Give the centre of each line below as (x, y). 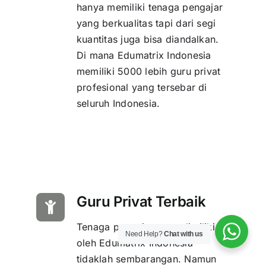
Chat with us (183, 234)
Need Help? (145, 234)
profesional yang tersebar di (142, 88)
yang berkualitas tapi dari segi (146, 23)
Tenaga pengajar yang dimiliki (145, 227)
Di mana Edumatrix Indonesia (144, 56)
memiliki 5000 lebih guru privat (148, 72)
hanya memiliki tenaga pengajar (150, 7)
